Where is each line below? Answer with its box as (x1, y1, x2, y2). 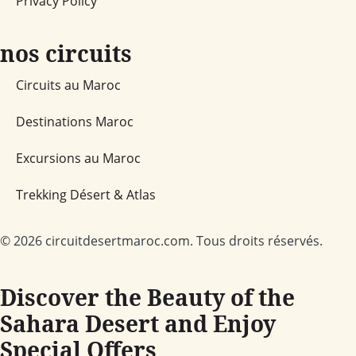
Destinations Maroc (16, 112, 133, 130)
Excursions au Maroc (16, 149, 141, 167)
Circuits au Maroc (16, 75, 121, 94)
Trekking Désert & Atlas (16, 185, 156, 203)
